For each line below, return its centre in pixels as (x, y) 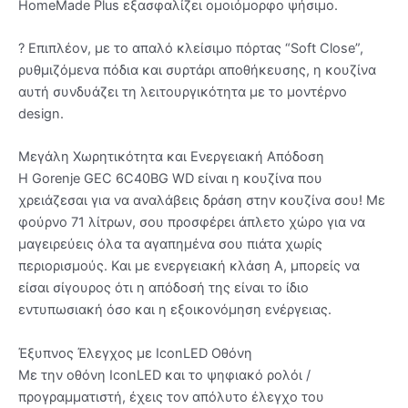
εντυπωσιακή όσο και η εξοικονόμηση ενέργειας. (175, 310)
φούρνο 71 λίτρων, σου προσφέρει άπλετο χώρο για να (192, 223)
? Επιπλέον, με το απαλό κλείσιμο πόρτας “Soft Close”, (191, 48)
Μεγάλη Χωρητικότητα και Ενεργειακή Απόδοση (171, 157)
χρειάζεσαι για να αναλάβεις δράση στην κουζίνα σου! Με (202, 201)
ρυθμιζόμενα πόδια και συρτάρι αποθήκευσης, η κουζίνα (197, 70)
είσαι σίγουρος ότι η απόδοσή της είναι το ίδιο (163, 288)
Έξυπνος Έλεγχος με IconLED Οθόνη (135, 353)
